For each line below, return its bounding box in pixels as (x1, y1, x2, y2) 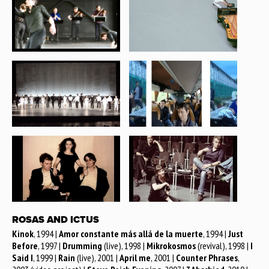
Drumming (62, 239, 102, 252)
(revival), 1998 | (196, 239, 250, 252)
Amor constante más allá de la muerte (59, 227, 203, 240)
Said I (12, 251, 33, 264)
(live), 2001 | (75, 251, 119, 264)
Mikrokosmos (147, 239, 196, 252)
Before (12, 239, 38, 252)
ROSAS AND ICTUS (12, 213, 99, 226)
